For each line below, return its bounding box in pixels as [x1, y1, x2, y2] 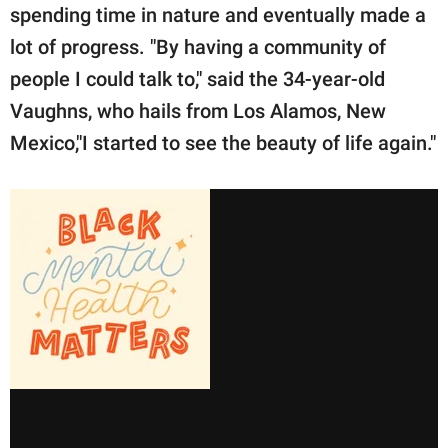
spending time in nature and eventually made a [10, 2, 426, 27]
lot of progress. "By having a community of [10, 34, 386, 59]
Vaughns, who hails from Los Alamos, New [10, 98, 386, 123]
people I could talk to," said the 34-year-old [10, 66, 385, 91]
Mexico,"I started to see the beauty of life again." [10, 130, 436, 155]
